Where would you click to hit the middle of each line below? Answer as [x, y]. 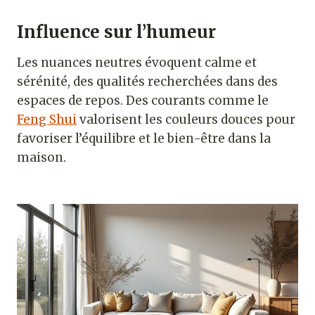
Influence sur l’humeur [116, 32]
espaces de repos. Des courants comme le [143, 101]
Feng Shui [47, 120]
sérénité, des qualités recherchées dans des [147, 82]
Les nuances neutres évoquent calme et [137, 63]
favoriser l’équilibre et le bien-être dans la [144, 139]
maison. [41, 158]
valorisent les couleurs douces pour [186, 120]
